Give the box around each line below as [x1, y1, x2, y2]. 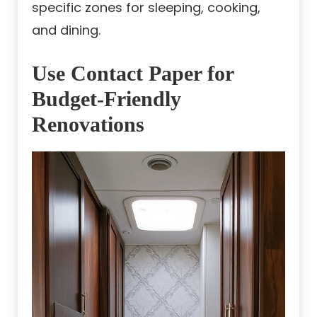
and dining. [32, 21, 100, 39]
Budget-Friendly [32, 86, 181, 110]
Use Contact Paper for [32, 61, 234, 85]
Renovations [32, 112, 144, 136]
